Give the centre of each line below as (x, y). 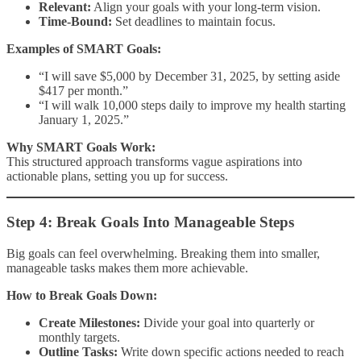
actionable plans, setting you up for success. (117, 176)
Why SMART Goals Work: (81, 147)
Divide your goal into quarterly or (227, 322)
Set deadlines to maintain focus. (194, 22)
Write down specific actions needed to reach (231, 351)
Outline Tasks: (78, 351)
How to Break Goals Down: (82, 295)
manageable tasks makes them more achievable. (127, 268)
